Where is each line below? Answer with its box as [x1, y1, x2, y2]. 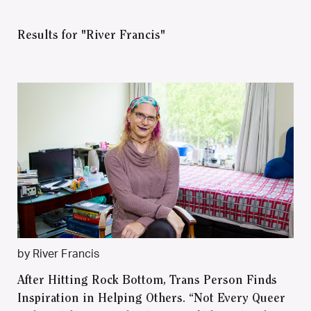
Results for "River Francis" [17, 30, 165, 42]
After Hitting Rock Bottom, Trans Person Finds [17, 274, 277, 287]
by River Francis [17, 248, 99, 260]
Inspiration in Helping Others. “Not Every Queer [17, 292, 285, 305]
